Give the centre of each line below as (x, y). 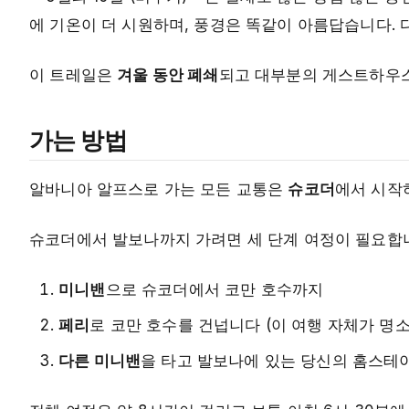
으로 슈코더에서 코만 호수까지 (215, 290)
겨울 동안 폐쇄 (168, 75)
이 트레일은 (73, 75)
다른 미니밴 (100, 361)
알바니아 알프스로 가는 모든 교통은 (159, 189)
